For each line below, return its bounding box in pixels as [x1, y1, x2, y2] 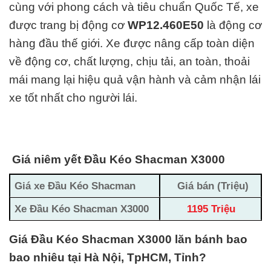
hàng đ [9, 37, 45, 50]
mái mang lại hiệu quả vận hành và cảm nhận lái [9, 73, 261, 87]
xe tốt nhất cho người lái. [9, 91, 137, 105]
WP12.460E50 [128, 19, 204, 32]
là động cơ [207, 19, 262, 32]
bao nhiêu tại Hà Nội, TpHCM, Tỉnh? [9, 250, 206, 264]
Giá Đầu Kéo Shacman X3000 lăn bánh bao [9, 232, 247, 246]
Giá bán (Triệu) [177, 179, 249, 192]
